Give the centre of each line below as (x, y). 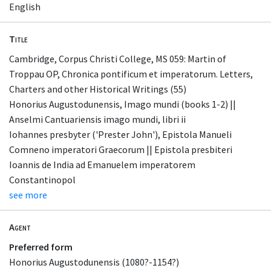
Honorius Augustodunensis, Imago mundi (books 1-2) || (122, 104)
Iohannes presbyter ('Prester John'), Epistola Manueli (120, 134)
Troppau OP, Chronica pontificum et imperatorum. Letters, (131, 73)
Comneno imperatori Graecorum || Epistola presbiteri (121, 149)
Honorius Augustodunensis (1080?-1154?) (94, 262)
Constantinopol (42, 179)
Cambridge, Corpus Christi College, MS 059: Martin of (118, 58)
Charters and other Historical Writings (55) (98, 89)
